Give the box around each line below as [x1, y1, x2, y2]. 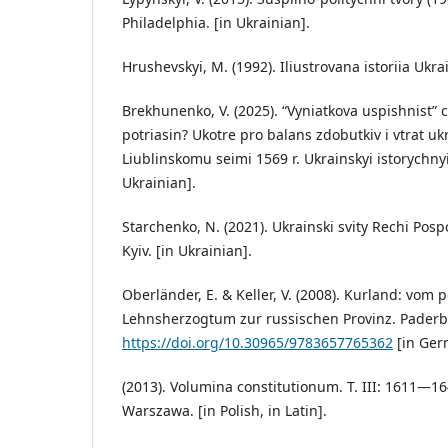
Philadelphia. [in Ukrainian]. [122, 13, 310, 33]
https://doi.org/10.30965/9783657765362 [122, 333, 393, 353]
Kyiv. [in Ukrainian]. [122, 241, 252, 261]
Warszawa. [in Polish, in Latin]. [122, 401, 327, 421]
